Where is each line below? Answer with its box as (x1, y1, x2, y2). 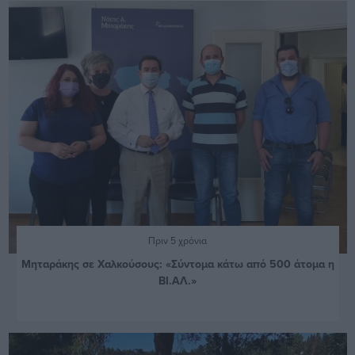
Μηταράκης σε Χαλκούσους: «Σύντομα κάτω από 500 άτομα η (21, 256, 334, 273)
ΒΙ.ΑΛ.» (158, 273, 197, 289)
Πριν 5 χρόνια (148, 234, 207, 248)
